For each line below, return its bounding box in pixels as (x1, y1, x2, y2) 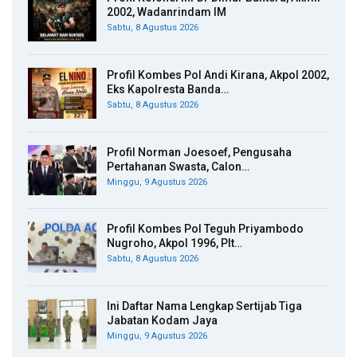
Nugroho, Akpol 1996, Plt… (107, 237, 242, 250)
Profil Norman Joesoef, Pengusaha (107, 145, 292, 159)
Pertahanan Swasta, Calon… (107, 159, 249, 173)
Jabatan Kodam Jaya (107, 313, 218, 327)
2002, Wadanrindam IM (107, 6, 226, 19)
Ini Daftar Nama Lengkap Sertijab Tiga (107, 299, 302, 312)
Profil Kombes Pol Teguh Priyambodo (107, 222, 304, 236)
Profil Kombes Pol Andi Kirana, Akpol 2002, (107, 68, 329, 81)
